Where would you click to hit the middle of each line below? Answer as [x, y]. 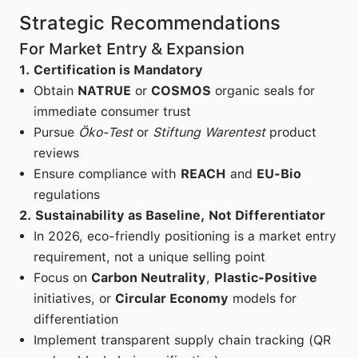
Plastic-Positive [266, 278]
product [291, 132]
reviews [56, 153]
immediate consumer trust [112, 111]
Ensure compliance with [107, 174]
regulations [67, 195]
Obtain [56, 91]
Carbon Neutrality [149, 278]
